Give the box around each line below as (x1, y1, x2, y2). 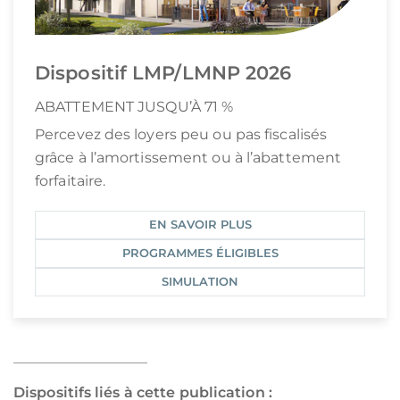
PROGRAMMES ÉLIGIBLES (121, 246, 279, 261)
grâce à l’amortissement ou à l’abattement (35, 149, 342, 167)
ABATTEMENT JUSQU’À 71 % (35, 98, 234, 116)
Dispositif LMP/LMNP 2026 (35, 61, 292, 84)
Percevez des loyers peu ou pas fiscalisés (35, 126, 328, 144)
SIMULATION (162, 275, 238, 289)
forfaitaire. (35, 172, 106, 190)
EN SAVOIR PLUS (148, 218, 252, 232)
